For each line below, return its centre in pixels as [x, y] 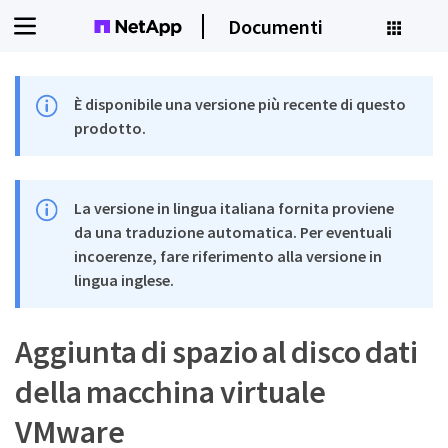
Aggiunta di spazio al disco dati [216, 352]
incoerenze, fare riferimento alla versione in [228, 256]
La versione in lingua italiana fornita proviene [234, 208]
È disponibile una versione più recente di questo [240, 104]
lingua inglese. [124, 280]
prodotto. [110, 128]
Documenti [275, 26]
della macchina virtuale [170, 392]
